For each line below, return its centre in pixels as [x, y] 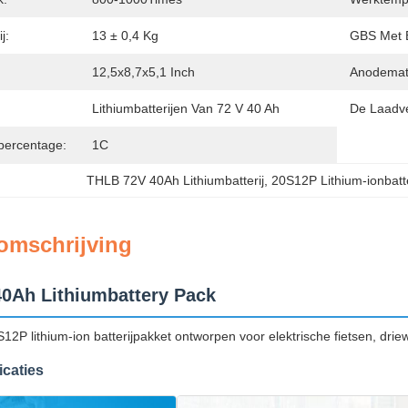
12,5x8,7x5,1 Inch [143, 72]
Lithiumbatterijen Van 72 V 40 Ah [186, 108]
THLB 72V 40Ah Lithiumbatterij [176, 180]
